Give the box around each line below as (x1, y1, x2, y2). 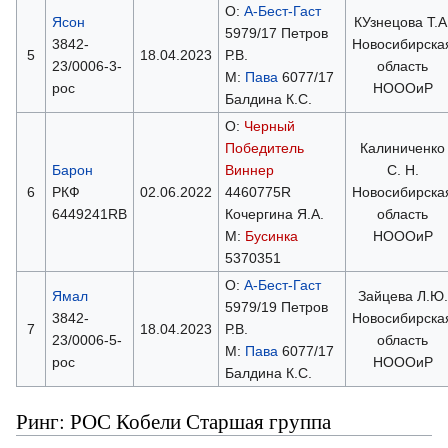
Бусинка (244, 227, 298, 244)
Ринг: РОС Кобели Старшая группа (16, 406, 331, 435)
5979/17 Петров (224, 24, 328, 41)
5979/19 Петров (224, 298, 328, 315)
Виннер (224, 161, 274, 178)
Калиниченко (360, 139, 445, 156)
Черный (243, 117, 295, 134)
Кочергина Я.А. (224, 205, 324, 222)
